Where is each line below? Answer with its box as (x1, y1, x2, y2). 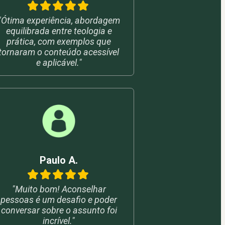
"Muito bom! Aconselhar (12, 183, 106, 194)
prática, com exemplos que (7, 36, 111, 47)
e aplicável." (36, 57, 82, 68)
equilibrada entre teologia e (6, 25, 112, 36)
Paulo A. (40, 154, 78, 166)
